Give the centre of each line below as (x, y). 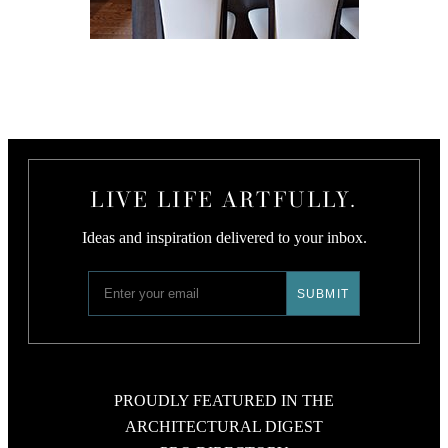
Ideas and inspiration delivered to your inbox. (224, 237)
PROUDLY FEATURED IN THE (224, 400)
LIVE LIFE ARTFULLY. (224, 198)
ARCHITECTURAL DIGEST (224, 426)
